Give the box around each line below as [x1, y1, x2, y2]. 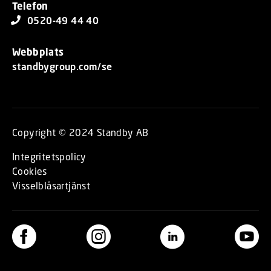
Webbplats [12, 45, 64, 58]
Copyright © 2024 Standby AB [12, 126, 149, 138]
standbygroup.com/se [12, 60, 113, 72]
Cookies [12, 165, 47, 177]
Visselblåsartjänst [12, 179, 91, 191]
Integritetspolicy [12, 150, 87, 162]
